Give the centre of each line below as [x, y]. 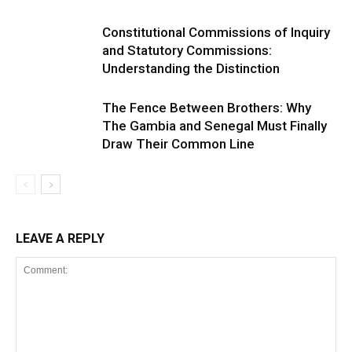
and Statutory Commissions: [187, 50]
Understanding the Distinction [192, 68]
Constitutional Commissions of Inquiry [216, 32]
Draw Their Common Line [178, 144]
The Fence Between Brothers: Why [207, 108]
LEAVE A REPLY [60, 238]
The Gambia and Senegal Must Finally [214, 126]
